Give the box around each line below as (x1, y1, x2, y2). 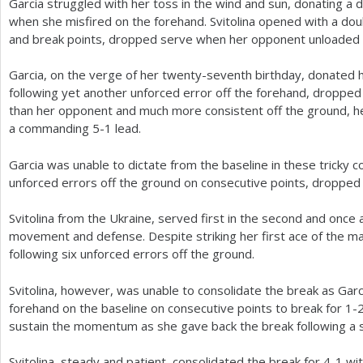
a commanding (9, 120, 92, 136)
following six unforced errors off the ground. (9, 246, 254, 262)
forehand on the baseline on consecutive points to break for (9, 299, 345, 316)
